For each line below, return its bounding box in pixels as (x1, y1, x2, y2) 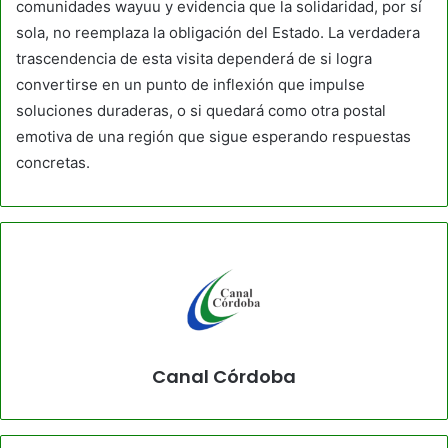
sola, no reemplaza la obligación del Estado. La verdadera (16, 22, 420, 42)
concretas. (16, 152, 90, 172)
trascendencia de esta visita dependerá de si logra (16, 48, 372, 68)
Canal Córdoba (152, 363, 296, 389)
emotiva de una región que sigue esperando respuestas (16, 126, 411, 146)
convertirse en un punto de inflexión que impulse (16, 74, 365, 94)
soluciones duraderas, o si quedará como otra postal (16, 100, 386, 120)
